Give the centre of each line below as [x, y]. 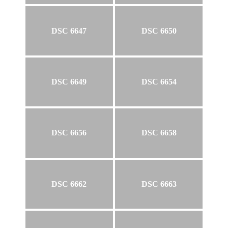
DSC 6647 [69, 31]
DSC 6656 [69, 133]
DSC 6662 [69, 184]
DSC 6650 [159, 31]
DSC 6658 [159, 133]
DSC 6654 [159, 82]
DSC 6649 [69, 82]
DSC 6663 [159, 184]
